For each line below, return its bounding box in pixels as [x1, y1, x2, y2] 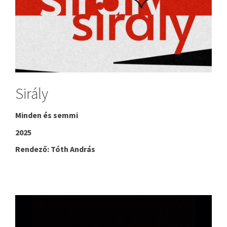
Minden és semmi [15, 110, 80, 121]
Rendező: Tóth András [15, 143, 97, 154]
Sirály [15, 84, 48, 103]
